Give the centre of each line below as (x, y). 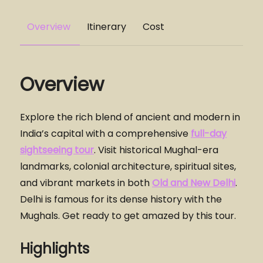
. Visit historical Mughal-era (156, 150)
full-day (209, 134)
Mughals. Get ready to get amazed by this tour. (128, 216)
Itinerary (107, 27)
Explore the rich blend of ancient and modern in (130, 117)
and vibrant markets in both (86, 183)
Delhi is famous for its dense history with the (121, 199)
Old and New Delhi (194, 183)
